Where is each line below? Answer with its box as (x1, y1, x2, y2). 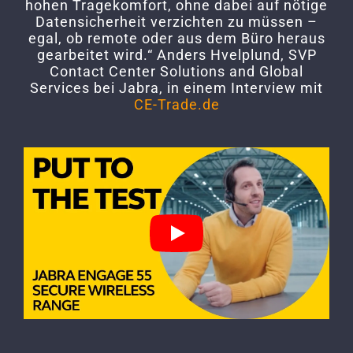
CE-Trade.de (133, 95, 220, 113)
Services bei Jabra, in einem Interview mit (30, 79, 323, 96)
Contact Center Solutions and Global (50, 62, 303, 80)
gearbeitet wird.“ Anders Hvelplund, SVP (36, 46, 317, 63)
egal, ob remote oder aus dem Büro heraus (28, 29, 325, 46)
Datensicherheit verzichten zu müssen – (35, 13, 318, 30)
